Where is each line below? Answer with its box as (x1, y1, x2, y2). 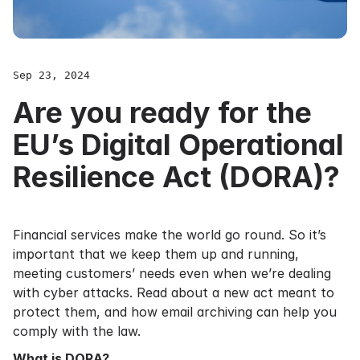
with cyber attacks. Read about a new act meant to (13, 284, 334, 301)
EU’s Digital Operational (13, 127, 344, 162)
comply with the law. (13, 323, 141, 339)
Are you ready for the (13, 95, 312, 130)
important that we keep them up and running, (13, 246, 299, 262)
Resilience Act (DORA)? (13, 159, 340, 194)
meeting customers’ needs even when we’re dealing (13, 265, 331, 281)
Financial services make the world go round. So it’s (13, 227, 326, 243)
